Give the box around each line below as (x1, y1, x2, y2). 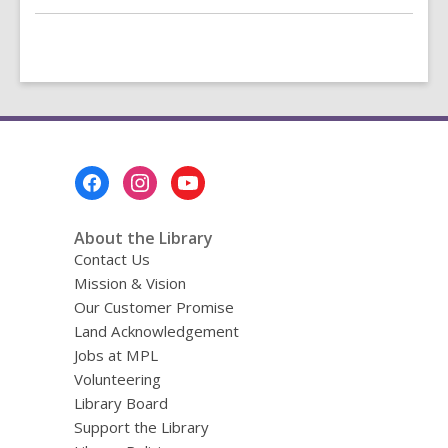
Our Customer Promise (73, 297, 234, 317)
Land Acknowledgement (73, 321, 239, 341)
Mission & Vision (73, 273, 186, 293)
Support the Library (73, 417, 209, 437)
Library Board (73, 393, 168, 413)
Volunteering (73, 369, 161, 389)
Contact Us (73, 249, 150, 269)
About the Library (73, 227, 213, 249)
